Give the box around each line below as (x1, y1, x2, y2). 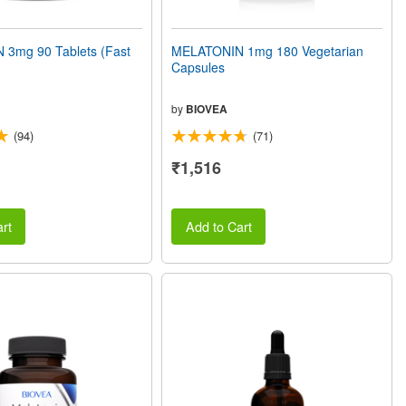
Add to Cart (185, 216, 252, 236)
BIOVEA (186, 100, 228, 117)
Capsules (171, 57, 226, 76)
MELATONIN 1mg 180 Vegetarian (171, 41, 364, 60)
